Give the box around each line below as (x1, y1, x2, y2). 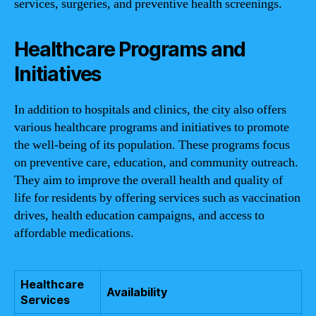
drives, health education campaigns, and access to (14, 207, 265, 224)
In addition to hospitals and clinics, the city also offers (14, 101, 286, 118)
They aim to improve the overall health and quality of (14, 171, 283, 188)
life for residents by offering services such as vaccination (14, 189, 300, 206)
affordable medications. (14, 224, 134, 241)
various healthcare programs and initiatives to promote (14, 119, 289, 135)
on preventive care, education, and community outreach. (14, 154, 298, 171)
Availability (107, 284, 167, 299)
